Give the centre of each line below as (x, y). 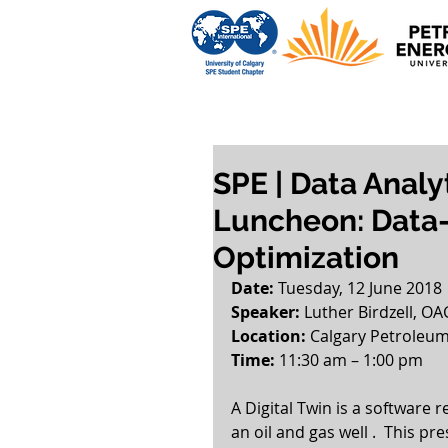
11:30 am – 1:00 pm (355, 360)
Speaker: (265, 312)
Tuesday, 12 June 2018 (358, 288)
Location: (270, 336)
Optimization (306, 257)
